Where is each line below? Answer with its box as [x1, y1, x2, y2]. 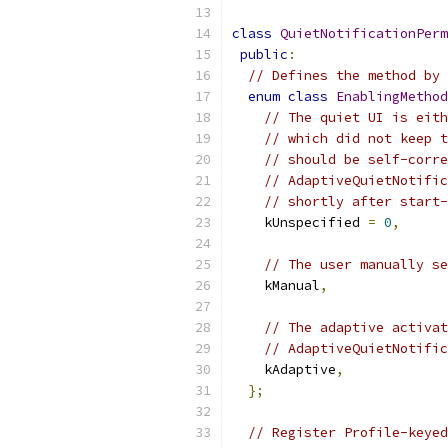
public [240, 46, 288, 63]
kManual [232, 277, 320, 294]
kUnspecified [232, 214, 368, 231]
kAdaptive [232, 361, 336, 378]
